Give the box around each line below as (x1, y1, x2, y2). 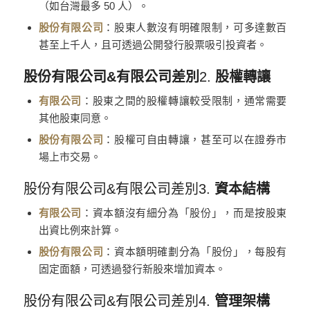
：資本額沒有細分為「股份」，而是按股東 (82, 206, 287, 219)
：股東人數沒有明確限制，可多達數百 (103, 21, 287, 33)
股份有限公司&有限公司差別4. (23, 293, 215, 309)
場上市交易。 (38, 150, 101, 163)
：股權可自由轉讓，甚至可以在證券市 (103, 133, 287, 145)
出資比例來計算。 (38, 224, 122, 236)
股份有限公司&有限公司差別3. (23, 181, 215, 197)
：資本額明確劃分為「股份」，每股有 (103, 245, 287, 257)
